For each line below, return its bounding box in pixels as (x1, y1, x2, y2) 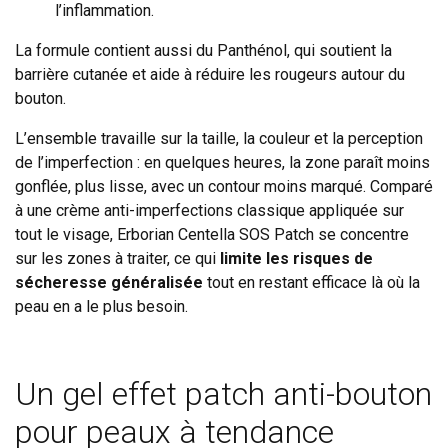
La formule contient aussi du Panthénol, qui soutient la (15, 40, 392, 60)
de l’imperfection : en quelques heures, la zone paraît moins (15, 152, 430, 172)
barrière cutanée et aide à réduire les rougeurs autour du (15, 64, 405, 84)
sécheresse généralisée (15, 272, 203, 292)
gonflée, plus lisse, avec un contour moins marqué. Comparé (15, 176, 433, 196)
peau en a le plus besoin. (15, 296, 188, 316)
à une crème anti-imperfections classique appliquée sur (15, 200, 404, 220)
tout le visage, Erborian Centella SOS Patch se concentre (15, 224, 409, 244)
